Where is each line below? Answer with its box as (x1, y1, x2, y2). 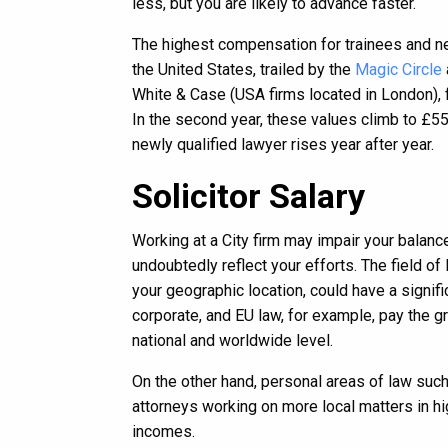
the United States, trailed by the (132, 60, 355, 79)
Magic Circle (355, 60, 442, 79)
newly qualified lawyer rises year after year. (132, 135, 434, 154)
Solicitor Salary (132, 176, 365, 216)
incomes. (132, 422, 195, 441)
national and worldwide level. (132, 331, 333, 350)
